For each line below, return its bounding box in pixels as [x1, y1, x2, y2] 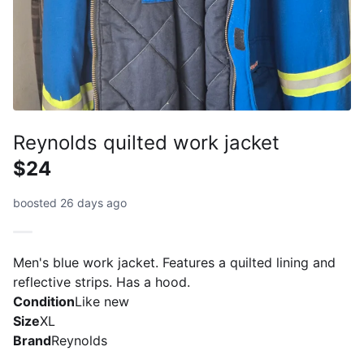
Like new [75, 293, 129, 310]
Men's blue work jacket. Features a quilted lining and [13, 254, 336, 271]
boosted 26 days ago [13, 196, 127, 210]
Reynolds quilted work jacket [13, 131, 279, 154]
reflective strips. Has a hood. [13, 274, 190, 290]
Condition [13, 293, 75, 310]
